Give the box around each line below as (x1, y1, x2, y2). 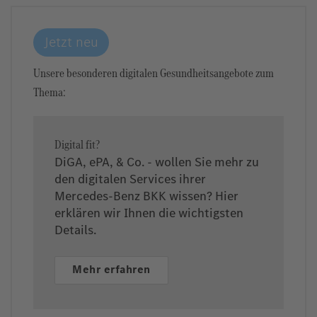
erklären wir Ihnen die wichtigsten (54, 204, 243, 222)
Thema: (33, 83, 66, 100)
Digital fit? (54, 135, 100, 153)
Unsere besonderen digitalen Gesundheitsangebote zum (33, 64, 274, 81)
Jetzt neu (44, 32, 98, 52)
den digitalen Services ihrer (54, 171, 206, 188)
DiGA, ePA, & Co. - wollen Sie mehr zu (54, 154, 259, 171)
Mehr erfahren (72, 262, 151, 277)
